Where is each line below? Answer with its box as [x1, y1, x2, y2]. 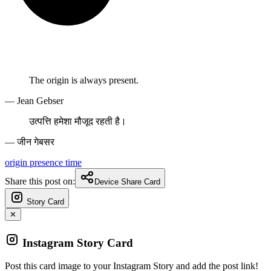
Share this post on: [5, 175, 75, 186]
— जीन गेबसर [5, 136, 54, 147]
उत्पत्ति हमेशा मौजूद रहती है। [29, 116, 126, 126]
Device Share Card [94, 177, 160, 186]
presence [30, 157, 65, 168]
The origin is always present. [29, 74, 139, 85]
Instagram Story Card [22, 236, 133, 249]
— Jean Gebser [5, 95, 64, 106]
